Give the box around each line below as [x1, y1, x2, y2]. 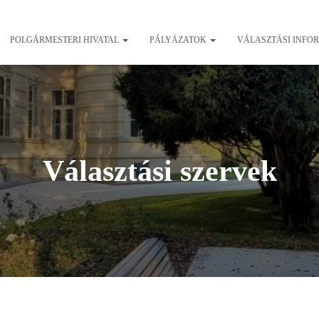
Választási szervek [42, 155, 277, 187]
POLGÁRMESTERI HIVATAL [9, 35, 121, 45]
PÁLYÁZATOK [149, 35, 209, 45]
